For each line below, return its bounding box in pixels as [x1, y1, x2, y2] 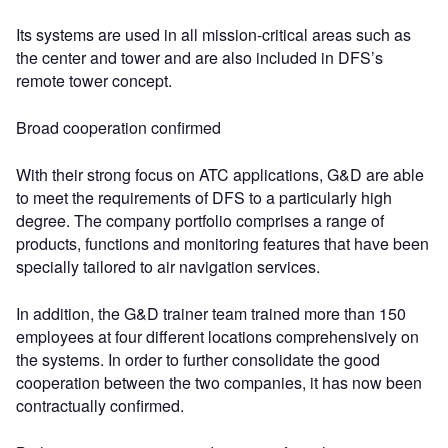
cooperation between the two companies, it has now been [16, 371, 422, 394]
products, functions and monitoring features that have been [16, 232, 429, 255]
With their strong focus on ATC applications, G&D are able [16, 163, 424, 186]
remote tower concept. [16, 69, 172, 92]
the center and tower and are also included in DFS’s [16, 46, 383, 69]
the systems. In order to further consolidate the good [16, 348, 380, 371]
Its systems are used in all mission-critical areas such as [16, 23, 411, 46]
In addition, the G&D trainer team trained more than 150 [16, 302, 406, 325]
